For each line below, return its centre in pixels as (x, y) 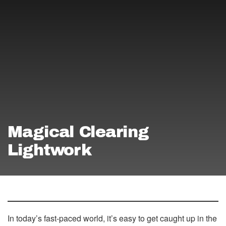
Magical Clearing (78, 132)
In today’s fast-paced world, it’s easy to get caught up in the (112, 218)
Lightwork (49, 150)
